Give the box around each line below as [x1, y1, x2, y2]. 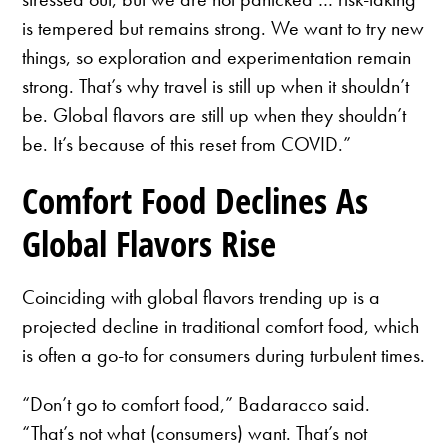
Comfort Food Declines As [22, 177, 369, 225]
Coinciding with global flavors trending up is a [22, 283, 381, 310]
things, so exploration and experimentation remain [22, 44, 412, 71]
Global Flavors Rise [22, 220, 277, 268]
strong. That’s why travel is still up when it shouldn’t [22, 73, 410, 100]
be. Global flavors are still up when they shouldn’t [22, 102, 407, 129]
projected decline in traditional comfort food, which [22, 312, 420, 339]
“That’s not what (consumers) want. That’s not [22, 419, 368, 446]
